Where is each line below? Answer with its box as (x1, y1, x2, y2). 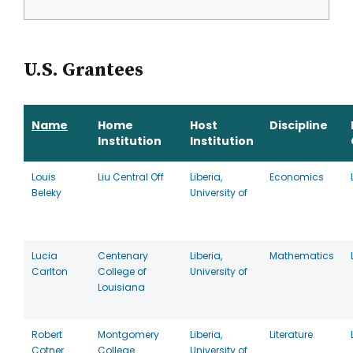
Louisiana (98, 281, 145, 294)
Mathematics (269, 249, 334, 262)
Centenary (98, 249, 148, 262)
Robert (32, 328, 62, 341)
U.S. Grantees (24, 58, 143, 82)
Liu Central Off (98, 170, 164, 184)
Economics (269, 170, 324, 184)
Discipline (269, 117, 328, 133)
